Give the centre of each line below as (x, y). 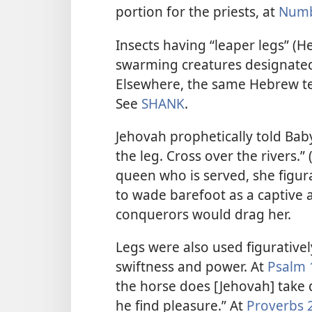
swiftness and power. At (192, 267)
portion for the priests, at (197, 12)
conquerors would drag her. (203, 214)
